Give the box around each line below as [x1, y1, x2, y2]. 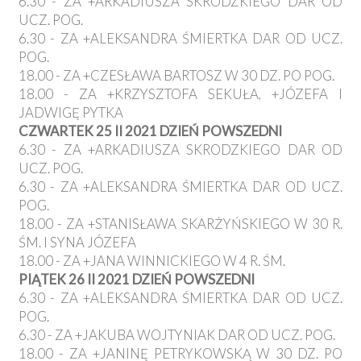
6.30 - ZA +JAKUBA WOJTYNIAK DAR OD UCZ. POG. [19, 326, 335, 344]
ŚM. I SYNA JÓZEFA [19, 234, 136, 251]
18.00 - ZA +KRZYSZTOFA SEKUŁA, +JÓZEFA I [19, 85, 342, 103]
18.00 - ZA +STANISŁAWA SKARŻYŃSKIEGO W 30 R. [19, 215, 342, 233]
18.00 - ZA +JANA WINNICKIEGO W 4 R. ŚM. [19, 252, 285, 270]
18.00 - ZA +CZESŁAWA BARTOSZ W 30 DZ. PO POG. [19, 67, 334, 85]
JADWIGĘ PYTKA [19, 104, 123, 122]
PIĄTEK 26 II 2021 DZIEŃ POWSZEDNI [19, 271, 255, 288]
